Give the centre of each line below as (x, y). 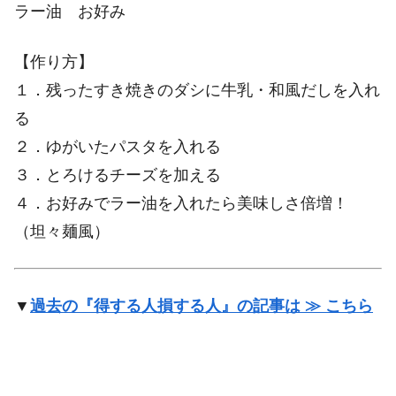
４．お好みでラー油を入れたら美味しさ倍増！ (181, 203)
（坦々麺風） (62, 231)
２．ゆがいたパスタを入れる (118, 146)
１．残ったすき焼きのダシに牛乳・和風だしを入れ (197, 90)
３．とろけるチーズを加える (118, 175)
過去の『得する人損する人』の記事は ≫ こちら (202, 306)
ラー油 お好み (70, 11)
